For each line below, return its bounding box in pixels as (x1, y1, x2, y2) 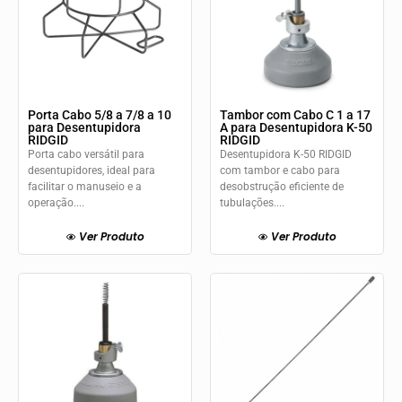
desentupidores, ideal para (28, 163, 155, 177)
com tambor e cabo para (220, 163, 340, 177)
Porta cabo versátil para (28, 147, 144, 161)
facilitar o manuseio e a (28, 179, 142, 193)
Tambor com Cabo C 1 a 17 (220, 107, 371, 122)
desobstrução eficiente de (220, 179, 344, 193)
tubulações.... (220, 196, 284, 209)
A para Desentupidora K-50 (220, 119, 372, 135)
